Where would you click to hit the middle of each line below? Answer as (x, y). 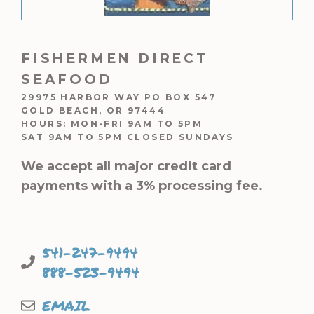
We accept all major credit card (126, 166)
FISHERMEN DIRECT (115, 59)
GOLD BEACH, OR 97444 (93, 110)
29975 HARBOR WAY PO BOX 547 (119, 97)
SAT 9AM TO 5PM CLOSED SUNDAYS (128, 137)
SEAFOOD (67, 80)
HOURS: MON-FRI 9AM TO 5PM (112, 124)
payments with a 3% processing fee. (142, 186)
